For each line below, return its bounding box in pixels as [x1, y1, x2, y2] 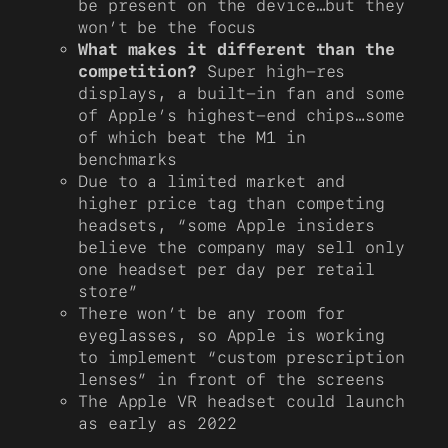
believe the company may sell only [78, 238, 405, 258]
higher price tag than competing [78, 194, 385, 214]
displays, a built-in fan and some [78, 84, 405, 104]
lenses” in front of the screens [78, 370, 385, 390]
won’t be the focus [78, 18, 257, 38]
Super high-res [196, 62, 346, 82]
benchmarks [78, 150, 178, 170]
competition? [78, 62, 197, 82]
